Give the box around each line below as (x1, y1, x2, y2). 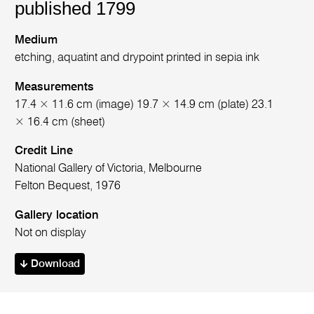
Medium (15, 34, 58, 47)
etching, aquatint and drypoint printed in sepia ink (15, 52, 260, 64)
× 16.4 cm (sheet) (15, 116, 106, 128)
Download (27, 259, 80, 271)
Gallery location (15, 209, 100, 221)
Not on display (15, 226, 87, 239)
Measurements (15, 81, 95, 93)
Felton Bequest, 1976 (15, 180, 121, 193)
